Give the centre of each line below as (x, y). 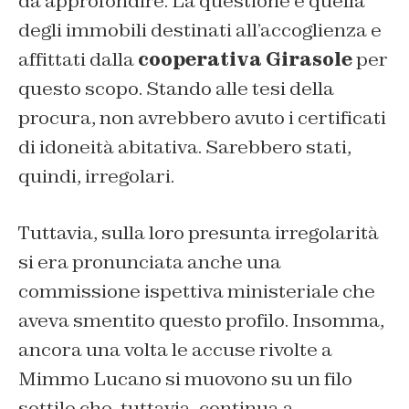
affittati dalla (78, 59)
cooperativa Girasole (245, 59)
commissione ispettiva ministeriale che (197, 291)
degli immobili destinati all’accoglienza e (200, 30)
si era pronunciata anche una (150, 262)
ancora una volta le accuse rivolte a (175, 349)
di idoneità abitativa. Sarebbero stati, (185, 147)
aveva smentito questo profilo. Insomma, (201, 320)
